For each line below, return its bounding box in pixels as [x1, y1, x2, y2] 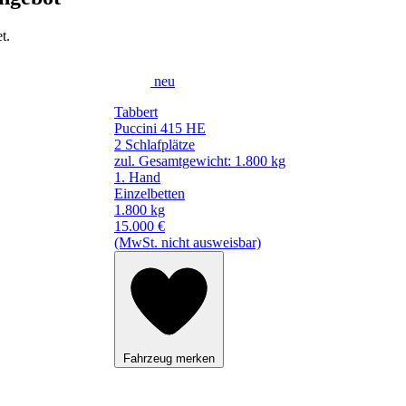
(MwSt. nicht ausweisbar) [114, 234, 261, 250]
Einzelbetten [114, 185, 185, 201]
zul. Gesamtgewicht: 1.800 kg [114, 152, 285, 169]
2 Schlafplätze [114, 136, 195, 152]
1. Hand [114, 169, 160, 185]
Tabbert [114, 103, 158, 120]
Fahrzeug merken [123, 351, 215, 365]
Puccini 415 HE [114, 120, 206, 136]
